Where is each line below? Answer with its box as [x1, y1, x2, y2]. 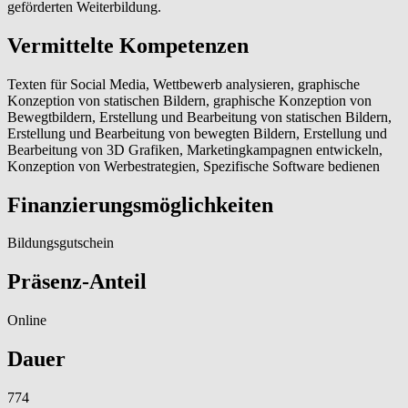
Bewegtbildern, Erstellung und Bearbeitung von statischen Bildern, [7, 108, 392, 125]
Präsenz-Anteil [7, 270, 147, 294]
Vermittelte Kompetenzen [7, 33, 249, 57]
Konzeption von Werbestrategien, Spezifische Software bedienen [7, 158, 380, 174]
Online [7, 312, 46, 329]
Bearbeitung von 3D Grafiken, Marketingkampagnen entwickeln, [7, 141, 382, 158]
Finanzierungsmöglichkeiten [7, 192, 273, 217]
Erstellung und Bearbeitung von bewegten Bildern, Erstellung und [7, 125, 387, 141]
